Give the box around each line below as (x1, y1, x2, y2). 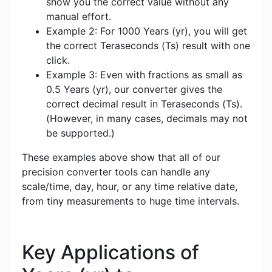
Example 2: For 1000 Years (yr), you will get (46, 25, 247, 38)
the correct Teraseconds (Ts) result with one (46, 39, 250, 52)
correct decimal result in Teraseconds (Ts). (46, 98, 242, 110)
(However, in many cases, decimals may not (46, 112, 248, 125)
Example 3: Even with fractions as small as (46, 69, 242, 81)
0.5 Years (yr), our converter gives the (46, 83, 222, 96)
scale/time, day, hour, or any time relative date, (22, 180, 237, 193)
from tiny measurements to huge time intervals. (22, 195, 239, 208)
